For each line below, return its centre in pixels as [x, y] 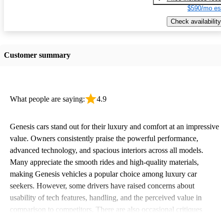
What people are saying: [47, 99]
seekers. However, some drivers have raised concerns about [102, 185]
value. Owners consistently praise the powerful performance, [104, 138]
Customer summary [37, 55]
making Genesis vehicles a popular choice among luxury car [103, 174]
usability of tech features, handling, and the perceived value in [106, 197]
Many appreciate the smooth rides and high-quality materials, [104, 162]
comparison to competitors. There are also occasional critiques [106, 209]
